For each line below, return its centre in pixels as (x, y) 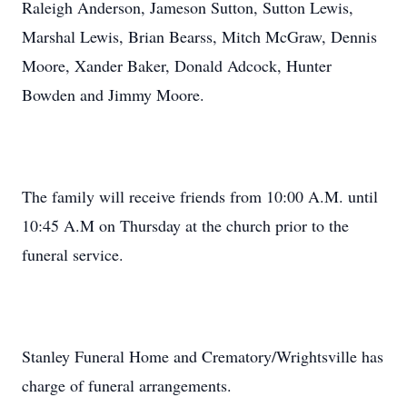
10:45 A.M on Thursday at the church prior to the (185, 225)
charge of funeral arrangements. (127, 385)
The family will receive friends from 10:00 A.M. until (200, 196)
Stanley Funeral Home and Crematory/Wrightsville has (203, 356)
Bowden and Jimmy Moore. (113, 94)
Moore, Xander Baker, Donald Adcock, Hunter (177, 65)
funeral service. (73, 254)
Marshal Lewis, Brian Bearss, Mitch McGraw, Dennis (199, 36)
